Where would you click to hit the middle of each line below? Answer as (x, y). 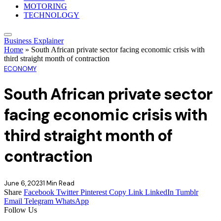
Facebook (39, 192)
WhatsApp (72, 201)
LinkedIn (159, 192)
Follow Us (20, 210)
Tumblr (187, 192)
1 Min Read (59, 183)
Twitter (67, 192)
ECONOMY (20, 69)
